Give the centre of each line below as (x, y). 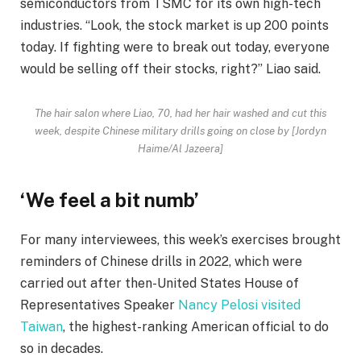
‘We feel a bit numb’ (110, 199)
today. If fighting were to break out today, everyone (175, 48)
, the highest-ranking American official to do (196, 326)
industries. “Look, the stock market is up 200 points (174, 26)
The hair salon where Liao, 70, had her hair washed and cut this (180, 113)
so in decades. (62, 348)
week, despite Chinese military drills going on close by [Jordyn (180, 131)
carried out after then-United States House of (160, 283)
